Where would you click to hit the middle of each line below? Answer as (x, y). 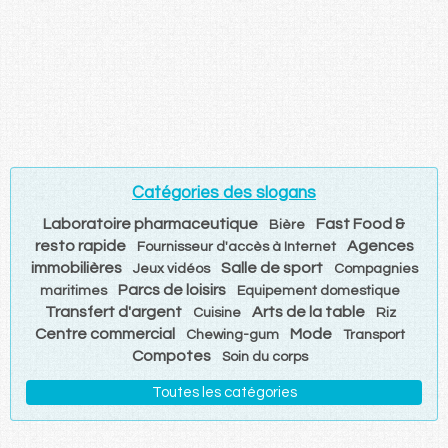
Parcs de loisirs (172, 289)
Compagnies (375, 268)
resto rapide (80, 245)
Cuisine (216, 312)
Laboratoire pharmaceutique (150, 223)
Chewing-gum (232, 334)
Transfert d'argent (113, 311)
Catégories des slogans (224, 192)
